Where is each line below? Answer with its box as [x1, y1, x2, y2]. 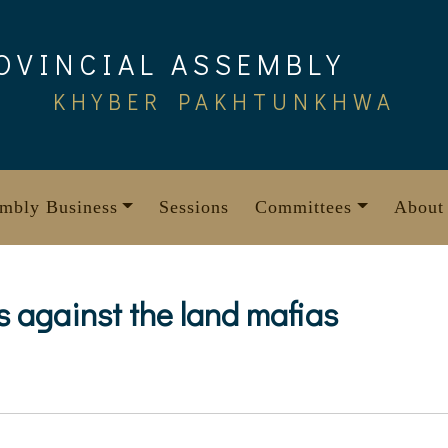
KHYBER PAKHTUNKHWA [52, 86, 396, 116]
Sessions [159, 197, 230, 217]
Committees [255, 197, 353, 217]
